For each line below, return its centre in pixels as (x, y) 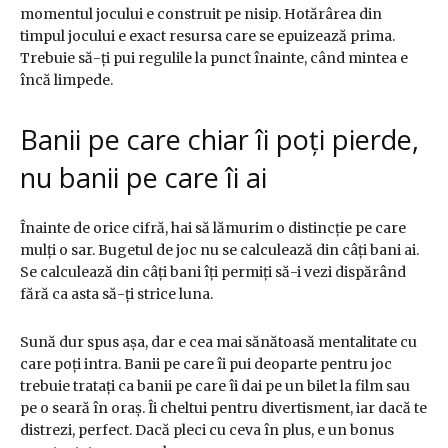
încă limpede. (66, 80)
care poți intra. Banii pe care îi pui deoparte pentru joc (206, 364)
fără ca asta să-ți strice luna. (116, 294)
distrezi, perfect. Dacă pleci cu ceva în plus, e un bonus (207, 430)
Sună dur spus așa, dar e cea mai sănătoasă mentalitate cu (218, 342)
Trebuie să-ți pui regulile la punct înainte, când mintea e (214, 58)
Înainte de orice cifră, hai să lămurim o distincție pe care (213, 228)
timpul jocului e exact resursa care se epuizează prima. (207, 36)
